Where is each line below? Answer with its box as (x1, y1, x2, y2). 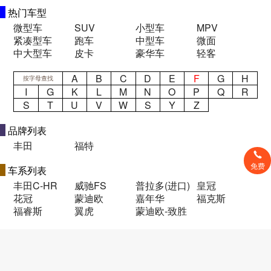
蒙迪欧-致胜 (135, 204, 187, 218)
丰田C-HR (13, 178, 58, 192)
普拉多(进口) (135, 178, 190, 192)
